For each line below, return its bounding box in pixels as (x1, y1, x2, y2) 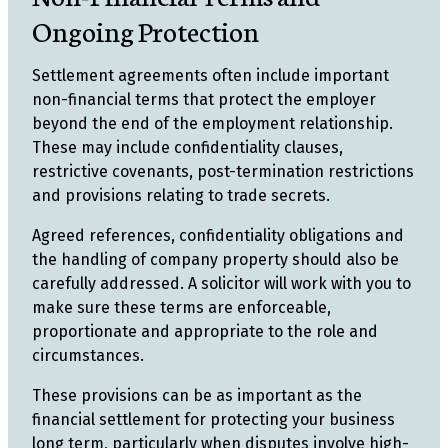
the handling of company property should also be (32, 250, 399, 269)
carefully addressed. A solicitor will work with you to (32, 274, 411, 293)
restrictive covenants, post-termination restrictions (32, 162, 414, 181)
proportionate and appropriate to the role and (32, 322, 378, 341)
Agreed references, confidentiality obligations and (32, 226, 404, 245)
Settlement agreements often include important (32, 66, 389, 85)
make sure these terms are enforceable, (32, 298, 331, 317)
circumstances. (32, 346, 144, 365)
